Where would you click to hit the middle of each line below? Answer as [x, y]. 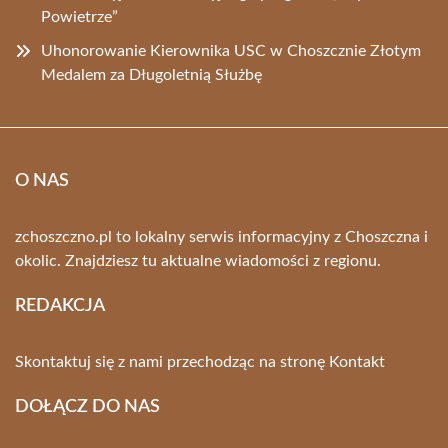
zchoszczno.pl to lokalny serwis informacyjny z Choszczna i [221, 237]
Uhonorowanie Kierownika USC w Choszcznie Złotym [231, 51]
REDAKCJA [60, 306]
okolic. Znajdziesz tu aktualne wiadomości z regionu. [198, 261]
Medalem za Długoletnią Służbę [151, 75]
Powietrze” [79, 17]
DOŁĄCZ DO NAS [87, 407]
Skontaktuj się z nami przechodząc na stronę [172, 362]
